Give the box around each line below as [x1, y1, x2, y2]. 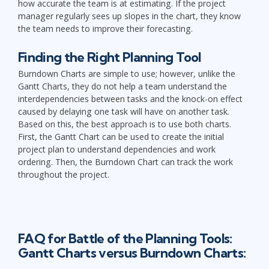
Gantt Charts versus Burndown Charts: [18, 244, 246, 262]
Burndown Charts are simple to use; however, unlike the [18, 67, 235, 79]
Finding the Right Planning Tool [18, 48, 201, 65]
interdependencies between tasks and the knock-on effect [18, 92, 243, 104]
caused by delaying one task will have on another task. [18, 105, 229, 117]
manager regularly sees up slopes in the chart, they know [18, 10, 241, 22]
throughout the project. [18, 168, 109, 180]
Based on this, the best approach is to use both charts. [18, 118, 231, 130]
